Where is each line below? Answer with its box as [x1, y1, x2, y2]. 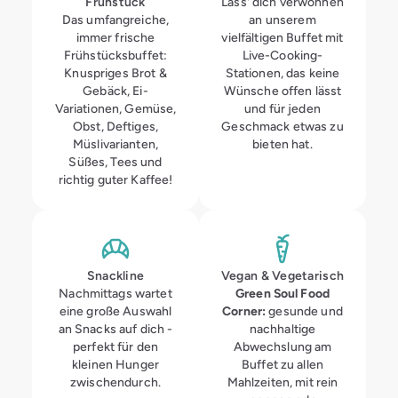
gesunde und [268, 304, 343, 318]
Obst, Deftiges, [72, 119, 159, 133]
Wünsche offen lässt [223, 84, 342, 98]
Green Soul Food [235, 286, 330, 300]
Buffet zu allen [241, 357, 324, 371]
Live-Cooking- [242, 48, 323, 62]
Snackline [86, 268, 145, 283]
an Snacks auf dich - [58, 322, 173, 336]
